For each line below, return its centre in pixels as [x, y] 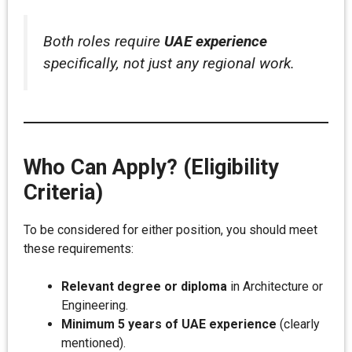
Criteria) [63, 192]
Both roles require [104, 41]
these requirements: [79, 249]
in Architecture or [275, 286]
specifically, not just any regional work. [169, 63]
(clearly [298, 324]
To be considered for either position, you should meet [170, 230]
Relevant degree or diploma [144, 286]
